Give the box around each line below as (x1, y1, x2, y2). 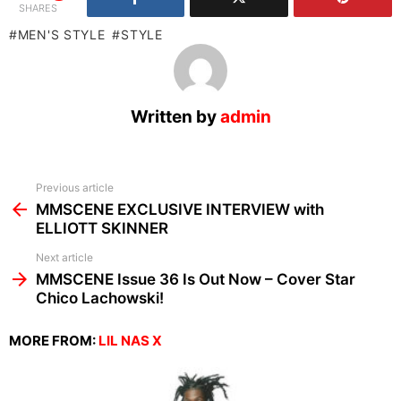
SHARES (19, 2, 58, 15)
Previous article (36, 181, 114, 195)
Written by (130, 107, 220, 128)
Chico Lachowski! (36, 289, 164, 308)
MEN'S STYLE (17, 27, 106, 43)
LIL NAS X (98, 332, 162, 350)
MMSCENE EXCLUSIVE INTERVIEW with (36, 200, 324, 219)
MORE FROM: (9, 332, 98, 350)
